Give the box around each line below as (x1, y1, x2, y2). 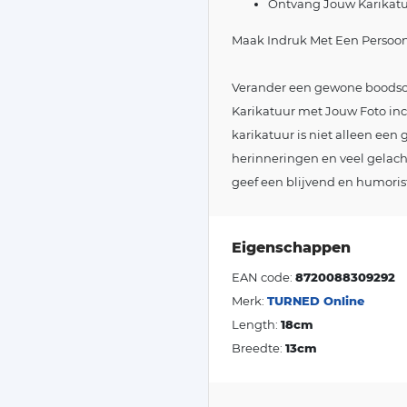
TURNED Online (267, 293, 364, 308)
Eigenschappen (232, 238, 351, 256)
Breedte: (232, 340, 285, 355)
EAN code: (232, 269, 295, 284)
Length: (232, 316, 281, 332)
